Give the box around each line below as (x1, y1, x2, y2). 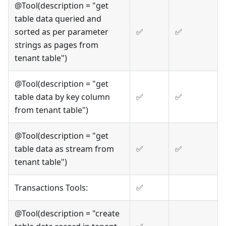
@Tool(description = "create (15, 208, 120, 219)
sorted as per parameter (15, 26, 108, 38)
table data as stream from (15, 143, 114, 155)
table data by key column (15, 91, 110, 103)
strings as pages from (15, 39, 98, 51)
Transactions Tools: (15, 182, 88, 194)
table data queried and (15, 13, 101, 25)
